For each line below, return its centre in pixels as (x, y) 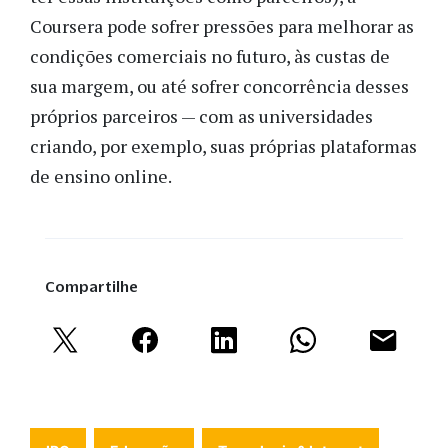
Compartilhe (91, 287)
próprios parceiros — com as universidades (201, 116)
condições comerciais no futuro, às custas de (210, 56)
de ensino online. (102, 176)
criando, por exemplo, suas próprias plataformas (223, 146)
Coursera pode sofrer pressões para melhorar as (222, 26)
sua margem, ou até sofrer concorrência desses (219, 86)
